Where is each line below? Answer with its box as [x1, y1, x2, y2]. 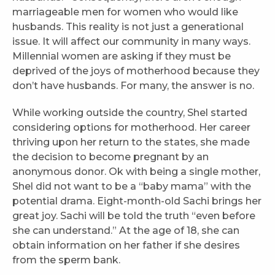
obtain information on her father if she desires [12, 239, 240, 252]
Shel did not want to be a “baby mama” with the [12, 180, 251, 193]
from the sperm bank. [12, 254, 120, 266]
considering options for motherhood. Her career [12, 122, 250, 134]
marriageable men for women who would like [12, 6, 238, 18]
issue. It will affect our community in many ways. [12, 36, 250, 48]
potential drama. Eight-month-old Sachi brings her [12, 195, 261, 207]
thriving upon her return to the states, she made [12, 136, 250, 149]
